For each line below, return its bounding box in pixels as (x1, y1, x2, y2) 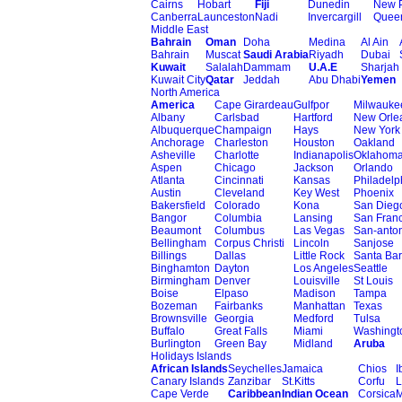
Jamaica (282, 363, 323, 375)
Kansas (293, 174, 330, 187)
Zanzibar (228, 375, 271, 388)
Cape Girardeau (214, 99, 293, 111)
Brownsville (151, 312, 207, 325)
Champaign (214, 124, 272, 136)
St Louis (354, 275, 393, 287)
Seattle (354, 262, 388, 275)
